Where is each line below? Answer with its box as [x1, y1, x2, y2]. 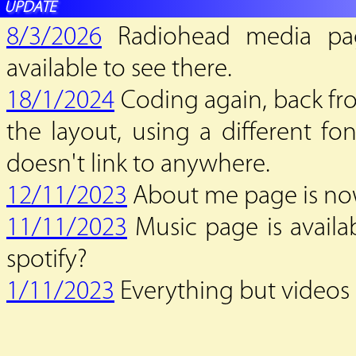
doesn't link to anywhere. [6, 152, 270, 178]
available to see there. [6, 56, 232, 83]
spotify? [6, 247, 87, 273]
